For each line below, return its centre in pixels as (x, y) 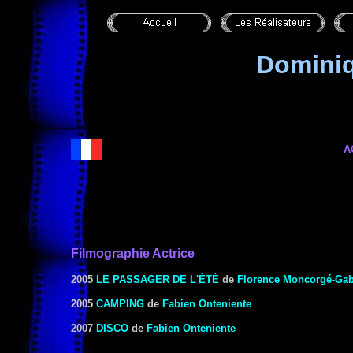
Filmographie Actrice (133, 253)
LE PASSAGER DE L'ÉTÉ (158, 279)
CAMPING (120, 304)
